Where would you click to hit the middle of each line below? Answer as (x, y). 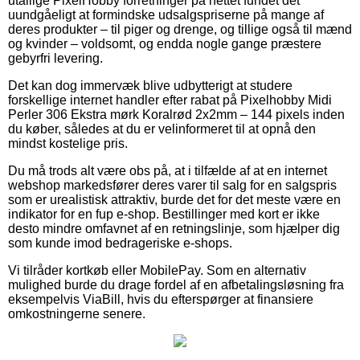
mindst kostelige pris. (68, 143)
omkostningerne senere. (77, 313)
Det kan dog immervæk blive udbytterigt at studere (150, 85)
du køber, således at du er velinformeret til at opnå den (162, 129)
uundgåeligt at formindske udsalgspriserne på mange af (166, 14)
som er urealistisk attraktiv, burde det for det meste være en (174, 199)
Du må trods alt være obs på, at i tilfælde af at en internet (168, 170)
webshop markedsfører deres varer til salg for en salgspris (172, 185)
